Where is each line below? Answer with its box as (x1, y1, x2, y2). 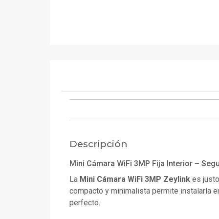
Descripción (69, 138, 128, 150)
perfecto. (69, 198, 100, 208)
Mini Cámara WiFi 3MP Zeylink (80, 175, 190, 184)
